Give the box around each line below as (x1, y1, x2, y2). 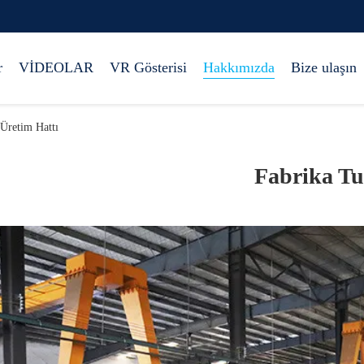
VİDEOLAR (19, 59, 93, 76)
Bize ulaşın (291, 59, 357, 76)
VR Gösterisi (110, 59, 187, 76)
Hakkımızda (203, 59, 275, 76)
